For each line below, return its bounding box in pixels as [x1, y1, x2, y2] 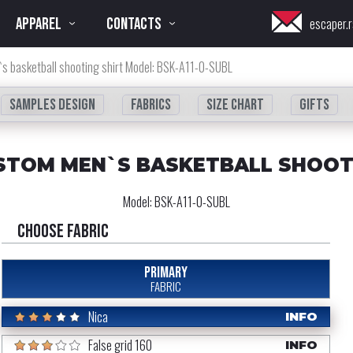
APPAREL [16, 13, 61, 34]
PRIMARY [144, 262, 188, 282]
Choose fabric [17, 219, 109, 243]
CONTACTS [106, 13, 162, 34]
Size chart [206, 95, 264, 114]
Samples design [9, 95, 95, 114]
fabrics [131, 95, 171, 114]
